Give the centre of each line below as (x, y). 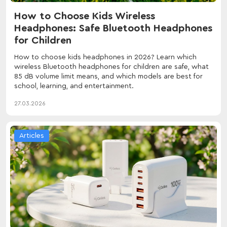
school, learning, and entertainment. (74, 86)
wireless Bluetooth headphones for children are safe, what (111, 67)
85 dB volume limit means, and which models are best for (108, 76)
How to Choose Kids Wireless (85, 16)
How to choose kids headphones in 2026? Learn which (105, 57)
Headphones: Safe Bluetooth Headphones (113, 28)
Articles (32, 136)
